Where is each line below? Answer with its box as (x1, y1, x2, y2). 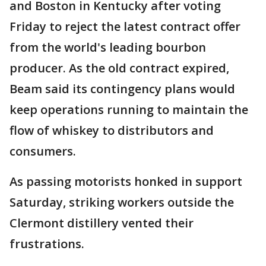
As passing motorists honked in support (9, 173, 242, 190)
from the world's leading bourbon (9, 39, 206, 56)
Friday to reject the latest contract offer (9, 18, 240, 35)
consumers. (9, 143, 76, 160)
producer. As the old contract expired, (9, 60, 229, 77)
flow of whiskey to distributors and (9, 122, 214, 139)
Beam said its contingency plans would (9, 81, 235, 97)
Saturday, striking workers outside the (9, 194, 234, 211)
